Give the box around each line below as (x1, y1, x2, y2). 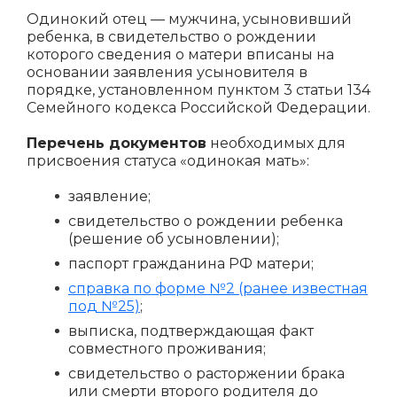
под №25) (68, 298, 140, 315)
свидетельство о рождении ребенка (68, 213, 343, 230)
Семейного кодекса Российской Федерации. (27, 99, 370, 116)
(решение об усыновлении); (68, 230, 279, 247)
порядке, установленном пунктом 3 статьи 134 (27, 82, 370, 98)
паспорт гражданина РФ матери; (68, 255, 314, 272)
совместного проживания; (68, 340, 266, 357)
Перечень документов (27, 135, 206, 152)
